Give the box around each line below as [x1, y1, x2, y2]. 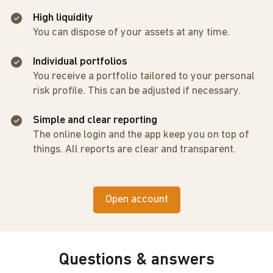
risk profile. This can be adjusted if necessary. [33, 85, 241, 97]
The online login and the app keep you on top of [33, 129, 249, 141]
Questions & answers [58, 252, 214, 269]
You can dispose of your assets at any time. [33, 27, 230, 38]
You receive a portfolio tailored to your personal [33, 71, 255, 82]
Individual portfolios [33, 56, 127, 68]
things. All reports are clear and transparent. [33, 144, 236, 155]
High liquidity [33, 12, 93, 24]
